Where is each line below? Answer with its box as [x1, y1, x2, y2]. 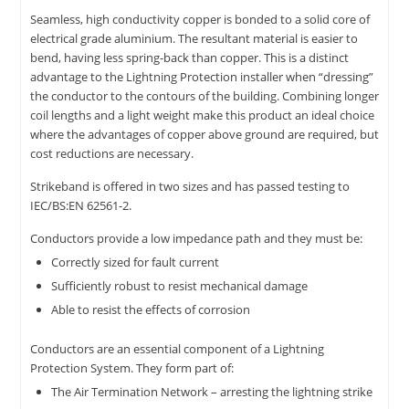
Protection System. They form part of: [30, 360, 234, 377]
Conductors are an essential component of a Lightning [30, 341, 324, 358]
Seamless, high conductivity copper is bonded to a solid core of [30, 10, 370, 27]
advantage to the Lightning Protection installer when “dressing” [30, 68, 373, 85]
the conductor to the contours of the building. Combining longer [30, 87, 379, 104]
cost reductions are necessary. [30, 144, 194, 162]
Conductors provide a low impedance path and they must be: [30, 229, 362, 246]
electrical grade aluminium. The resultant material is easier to [30, 29, 358, 47]
